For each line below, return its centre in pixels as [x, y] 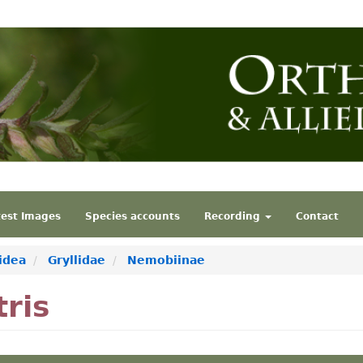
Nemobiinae [166, 260]
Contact [317, 216]
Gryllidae [77, 260]
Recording [234, 216]
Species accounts [132, 216]
